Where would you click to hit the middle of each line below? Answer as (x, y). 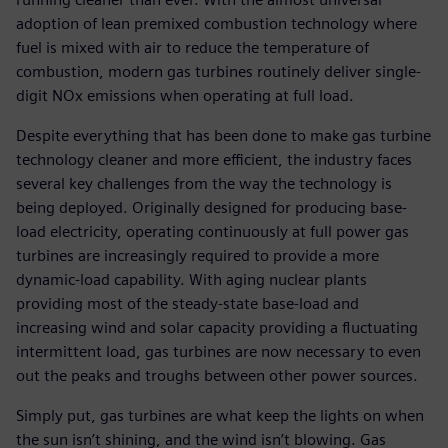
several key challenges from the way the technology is (204, 184)
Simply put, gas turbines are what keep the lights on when (220, 416)
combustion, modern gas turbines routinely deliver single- (218, 72)
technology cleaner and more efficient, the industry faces (214, 160)
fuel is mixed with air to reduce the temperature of (192, 48)
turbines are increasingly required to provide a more (197, 256)
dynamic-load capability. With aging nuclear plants (191, 280)
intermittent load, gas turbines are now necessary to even (218, 352)
